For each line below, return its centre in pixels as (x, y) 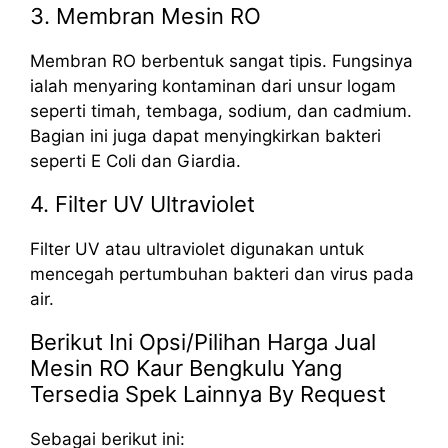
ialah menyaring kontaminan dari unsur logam (213, 85)
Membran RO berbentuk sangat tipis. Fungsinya (221, 60)
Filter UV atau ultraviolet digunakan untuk (197, 248)
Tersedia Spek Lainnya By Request (208, 393)
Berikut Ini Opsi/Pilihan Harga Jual (203, 341)
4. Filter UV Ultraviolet (142, 203)
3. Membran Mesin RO (145, 15)
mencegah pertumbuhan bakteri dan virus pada (222, 273)
